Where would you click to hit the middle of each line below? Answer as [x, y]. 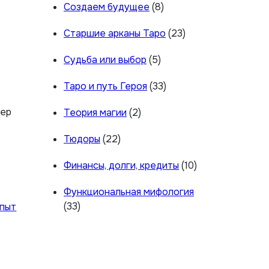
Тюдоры [82, 139]
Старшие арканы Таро [115, 33]
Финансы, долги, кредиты [121, 165]
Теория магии [95, 113]
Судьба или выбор [105, 60]
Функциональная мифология [129, 192]
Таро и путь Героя [105, 86]
